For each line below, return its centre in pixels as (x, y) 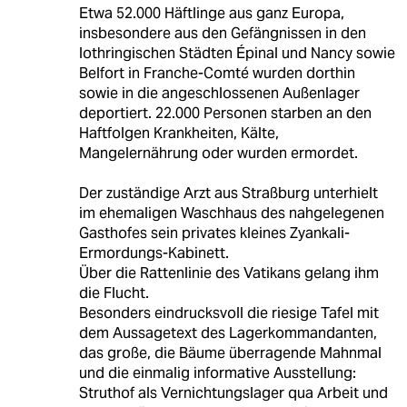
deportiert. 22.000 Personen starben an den (225, 114)
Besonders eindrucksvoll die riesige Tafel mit (228, 313)
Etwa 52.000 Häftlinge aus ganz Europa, (211, 14)
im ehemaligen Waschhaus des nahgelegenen (231, 213)
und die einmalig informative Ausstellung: (217, 373)
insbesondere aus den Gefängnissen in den (222, 34)
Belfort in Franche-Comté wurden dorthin (217, 74)
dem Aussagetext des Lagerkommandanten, (228, 333)
